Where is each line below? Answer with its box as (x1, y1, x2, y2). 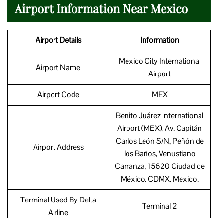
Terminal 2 (142, 200, 177, 211)
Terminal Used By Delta (20, 194, 96, 205)
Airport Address (33, 142, 84, 152)
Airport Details (35, 35, 81, 45)
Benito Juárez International (116, 110, 203, 121)
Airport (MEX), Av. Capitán (117, 123, 202, 133)
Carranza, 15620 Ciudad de (114, 161, 205, 171)
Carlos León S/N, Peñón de (115, 135, 204, 146)
